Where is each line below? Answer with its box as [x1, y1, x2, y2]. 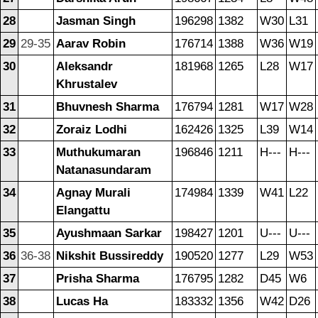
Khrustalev [56, 77, 117, 91]
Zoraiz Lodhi [56, 122, 127, 136]
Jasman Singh [56, 13, 136, 28]
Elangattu [56, 203, 110, 217]
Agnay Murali [56, 185, 131, 199]
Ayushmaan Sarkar [56, 226, 162, 240]
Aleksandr [56, 59, 113, 73]
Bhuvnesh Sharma [56, 99, 159, 114]
